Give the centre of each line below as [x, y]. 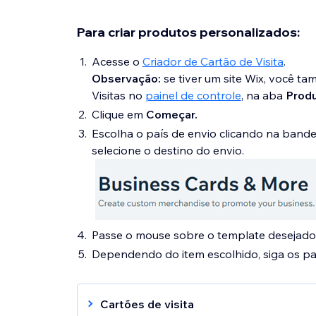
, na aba [263, 95]
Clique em [119, 114]
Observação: [126, 78]
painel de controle [193, 95]
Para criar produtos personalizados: [188, 32]
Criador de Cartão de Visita [213, 61]
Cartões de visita [147, 304]
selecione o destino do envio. [168, 150]
